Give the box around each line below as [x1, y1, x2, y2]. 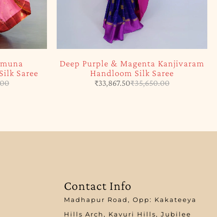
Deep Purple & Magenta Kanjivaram [60, 58, 204, 68]
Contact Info [63, 178, 132, 193]
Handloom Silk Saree [90, 67, 174, 78]
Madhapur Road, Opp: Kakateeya [63, 195, 197, 203]
